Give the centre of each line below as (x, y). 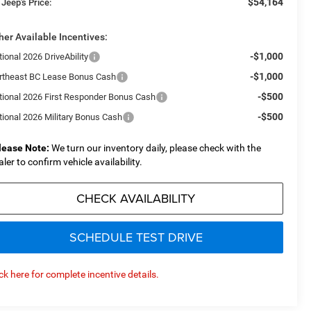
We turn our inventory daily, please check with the (155, 148)
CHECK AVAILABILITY (136, 199)
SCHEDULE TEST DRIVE (136, 237)
